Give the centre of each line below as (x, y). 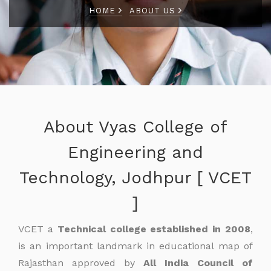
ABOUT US (154, 10)
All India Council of (198, 263)
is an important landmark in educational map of (135, 246)
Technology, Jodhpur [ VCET (135, 178)
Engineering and (135, 152)
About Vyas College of (135, 127)
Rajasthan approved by (81, 263)
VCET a (38, 229)
